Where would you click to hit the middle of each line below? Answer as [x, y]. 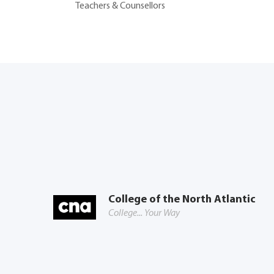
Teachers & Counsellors [120, 6]
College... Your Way [144, 214]
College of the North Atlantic [182, 200]
